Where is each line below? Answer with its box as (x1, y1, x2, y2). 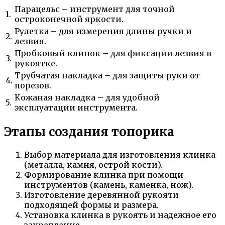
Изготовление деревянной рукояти (24, 189, 179, 200)
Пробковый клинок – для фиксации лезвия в (15, 48, 211, 58)
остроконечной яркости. (15, 14, 124, 24)
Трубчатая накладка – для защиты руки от (15, 70, 200, 80)
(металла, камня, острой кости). (24, 159, 163, 170)
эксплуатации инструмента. (15, 102, 138, 113)
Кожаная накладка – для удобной (15, 92, 160, 102)
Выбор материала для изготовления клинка (24, 149, 215, 160)
